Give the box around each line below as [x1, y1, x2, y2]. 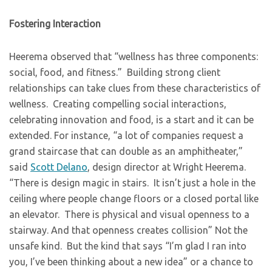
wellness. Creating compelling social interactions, [9, 98, 226, 109]
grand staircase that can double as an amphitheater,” [9, 146, 243, 157]
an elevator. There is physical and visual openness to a [9, 209, 250, 220]
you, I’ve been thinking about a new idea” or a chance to [9, 256, 253, 267]
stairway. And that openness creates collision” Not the [9, 225, 248, 236]
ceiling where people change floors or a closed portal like [9, 193, 259, 204]
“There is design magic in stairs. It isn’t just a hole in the [9, 177, 256, 188]
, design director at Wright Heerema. [87, 161, 248, 172]
